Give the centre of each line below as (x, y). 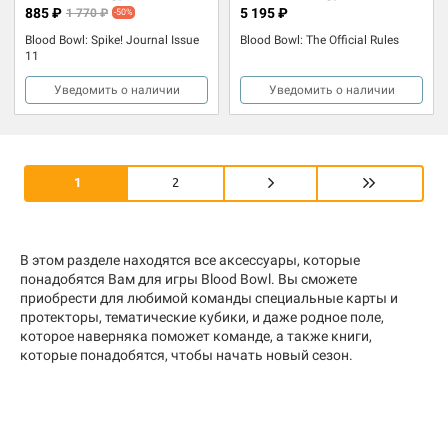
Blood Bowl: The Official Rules (319, 39)
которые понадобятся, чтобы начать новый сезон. (186, 354)
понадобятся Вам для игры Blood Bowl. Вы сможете (188, 278)
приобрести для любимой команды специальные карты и (209, 297)
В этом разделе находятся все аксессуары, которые (190, 259)
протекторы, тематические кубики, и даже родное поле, (202, 316)
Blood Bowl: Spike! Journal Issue (112, 39)
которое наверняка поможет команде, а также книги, (196, 335)
